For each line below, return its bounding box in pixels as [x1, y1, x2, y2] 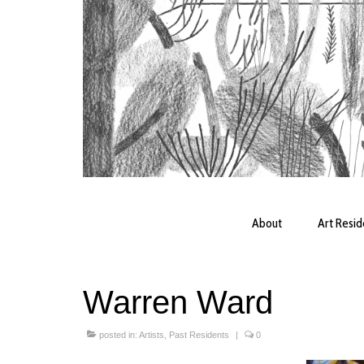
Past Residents [169, 330, 229, 340]
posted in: [97, 330, 139, 340]
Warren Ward [83, 284, 273, 321]
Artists [139, 330, 164, 340]
